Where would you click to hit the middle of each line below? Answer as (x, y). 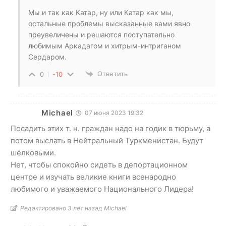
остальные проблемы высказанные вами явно (109, 23)
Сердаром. (47, 57)
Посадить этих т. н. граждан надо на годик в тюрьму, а (110, 129)
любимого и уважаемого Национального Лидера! (102, 189)
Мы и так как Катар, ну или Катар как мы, (101, 12)
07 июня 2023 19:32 (113, 113)
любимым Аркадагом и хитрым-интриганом (105, 46)
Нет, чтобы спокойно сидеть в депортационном (99, 165)
